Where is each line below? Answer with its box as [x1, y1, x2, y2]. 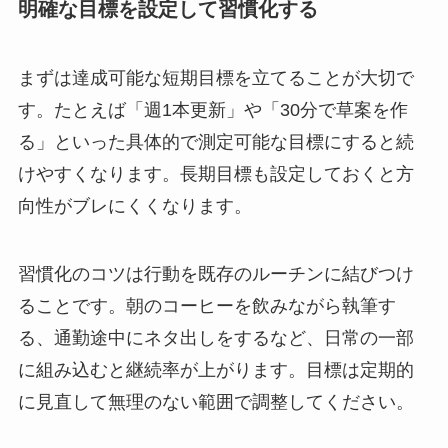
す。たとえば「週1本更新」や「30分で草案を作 [17, 100, 408, 121]
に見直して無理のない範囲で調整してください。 [17, 392, 414, 413]
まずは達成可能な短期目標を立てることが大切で [17, 68, 414, 89]
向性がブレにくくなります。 [17, 196, 252, 217]
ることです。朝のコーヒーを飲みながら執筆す [17, 296, 396, 317]
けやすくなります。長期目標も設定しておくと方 [17, 164, 414, 185]
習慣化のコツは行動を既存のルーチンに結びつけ [17, 264, 414, 285]
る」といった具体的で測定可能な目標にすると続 [17, 132, 414, 153]
